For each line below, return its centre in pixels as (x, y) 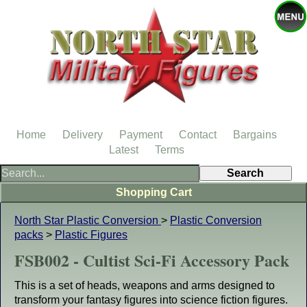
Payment (141, 135)
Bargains (255, 135)
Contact (198, 135)
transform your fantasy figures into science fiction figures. (151, 300)
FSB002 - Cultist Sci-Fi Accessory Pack (152, 260)
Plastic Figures (91, 235)
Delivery (83, 135)
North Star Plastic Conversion (88, 220)
